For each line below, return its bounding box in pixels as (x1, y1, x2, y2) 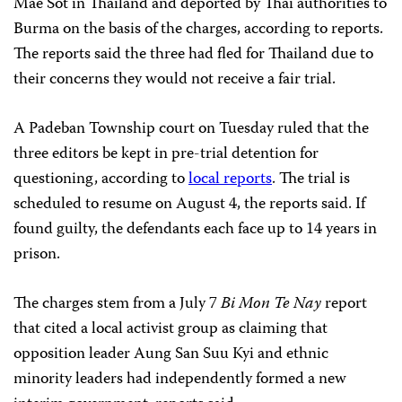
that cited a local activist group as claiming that (13, 316, 328, 343)
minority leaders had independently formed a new (13, 366, 346, 393)
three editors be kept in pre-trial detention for (13, 141, 319, 168)
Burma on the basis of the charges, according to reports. (13, 16, 383, 43)
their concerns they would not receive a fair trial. (13, 66, 336, 93)
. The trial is (272, 166, 350, 193)
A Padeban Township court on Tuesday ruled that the (13, 116, 369, 143)
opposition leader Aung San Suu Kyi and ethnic (13, 341, 328, 368)
